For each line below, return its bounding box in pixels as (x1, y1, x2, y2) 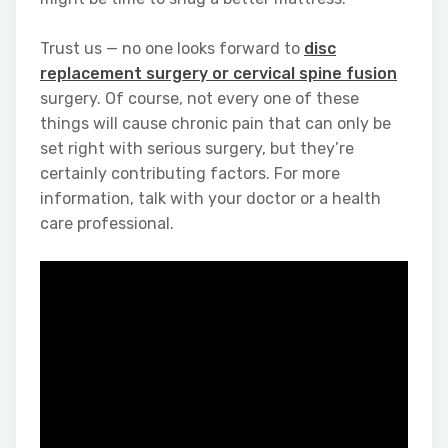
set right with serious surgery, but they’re (40, 139, 354, 159)
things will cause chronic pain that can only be (40, 114, 391, 134)
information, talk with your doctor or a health (40, 189, 381, 209)
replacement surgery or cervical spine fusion (40, 64, 397, 84)
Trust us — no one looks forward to (40, 39, 304, 59)
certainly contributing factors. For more (40, 164, 340, 184)
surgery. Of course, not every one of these (40, 89, 359, 109)
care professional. (40, 214, 174, 234)
